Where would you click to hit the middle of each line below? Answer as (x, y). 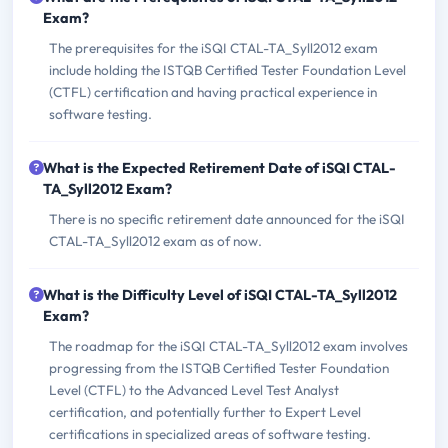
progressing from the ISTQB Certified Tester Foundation (219, 368)
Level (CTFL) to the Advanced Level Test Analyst (194, 390)
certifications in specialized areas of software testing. (210, 434)
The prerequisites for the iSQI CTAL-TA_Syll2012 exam (213, 48)
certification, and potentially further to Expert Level (205, 412)
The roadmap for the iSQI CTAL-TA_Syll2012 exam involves (228, 346)
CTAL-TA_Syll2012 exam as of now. (155, 241)
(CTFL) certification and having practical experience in (213, 92)
